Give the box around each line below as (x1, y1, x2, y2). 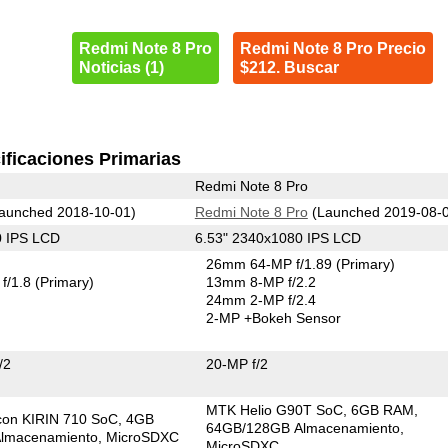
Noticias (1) (78, 58, 164, 76)
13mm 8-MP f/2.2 (206, 273, 317, 290)
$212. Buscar (239, 58, 339, 76)
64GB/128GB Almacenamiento (206, 419, 401, 436)
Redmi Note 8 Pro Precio (239, 39, 426, 57)
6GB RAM (351, 401, 415, 418)
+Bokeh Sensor (244, 309, 342, 326)
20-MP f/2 (206, 355, 269, 372)
